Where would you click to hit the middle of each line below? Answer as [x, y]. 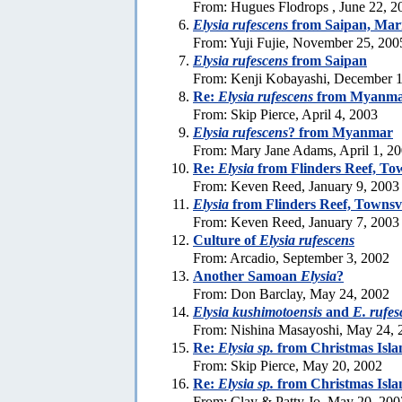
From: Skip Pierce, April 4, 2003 [285, 114]
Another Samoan [247, 275]
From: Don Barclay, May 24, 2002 [291, 293]
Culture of [226, 240]
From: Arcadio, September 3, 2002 [291, 258]
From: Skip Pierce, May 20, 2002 [288, 365]
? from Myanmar [341, 132]
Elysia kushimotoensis [258, 311]
